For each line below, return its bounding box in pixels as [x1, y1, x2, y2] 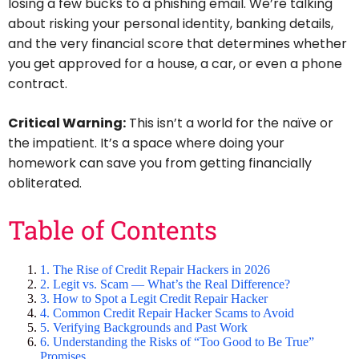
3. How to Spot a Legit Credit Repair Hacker [40, 291, 268, 305]
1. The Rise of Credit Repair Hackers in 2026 [40, 262, 270, 276]
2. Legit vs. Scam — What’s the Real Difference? [40, 276, 290, 291]
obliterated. [8, 174, 82, 193]
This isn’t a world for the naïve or [126, 114, 333, 133]
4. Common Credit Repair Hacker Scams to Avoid [40, 305, 294, 320]
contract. [8, 75, 67, 94]
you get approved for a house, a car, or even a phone [8, 54, 342, 74]
